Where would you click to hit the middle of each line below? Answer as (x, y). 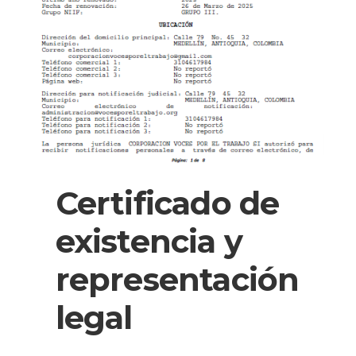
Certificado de (167, 203)
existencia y (149, 242)
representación (177, 280)
